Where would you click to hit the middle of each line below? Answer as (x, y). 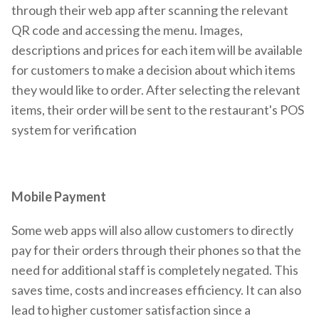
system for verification (74, 129)
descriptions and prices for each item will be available (157, 49)
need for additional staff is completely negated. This (155, 270)
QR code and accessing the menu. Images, (127, 30)
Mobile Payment (59, 197)
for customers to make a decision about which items (153, 69)
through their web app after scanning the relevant (150, 10)
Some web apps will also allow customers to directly (152, 230)
